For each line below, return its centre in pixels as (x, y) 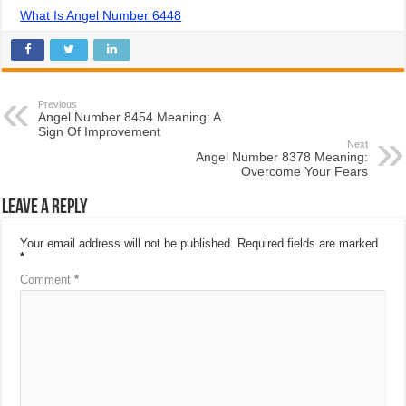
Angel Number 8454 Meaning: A (130, 116)
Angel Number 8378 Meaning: (281, 156)
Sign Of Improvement (100, 131)
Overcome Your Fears (304, 171)
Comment (48, 279)
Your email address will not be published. (127, 243)
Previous (58, 104)
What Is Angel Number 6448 (101, 15)
